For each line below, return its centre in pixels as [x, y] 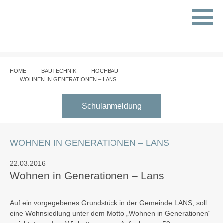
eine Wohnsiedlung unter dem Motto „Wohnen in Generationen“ [110, 213]
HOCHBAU [105, 71]
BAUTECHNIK [59, 71]
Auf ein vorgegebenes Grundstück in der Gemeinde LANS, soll [108, 203]
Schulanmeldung [111, 106]
